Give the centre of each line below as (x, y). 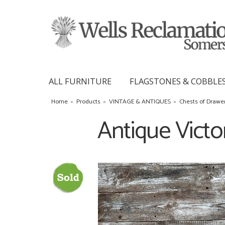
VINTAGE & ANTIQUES (140, 101)
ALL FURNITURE (80, 81)
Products (88, 101)
